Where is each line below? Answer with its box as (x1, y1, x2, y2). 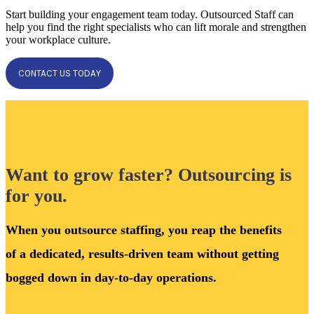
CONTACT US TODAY (18, 68, 101, 79)
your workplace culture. (6, 34, 111, 46)
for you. (6, 186, 67, 207)
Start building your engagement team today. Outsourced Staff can (6, 8, 294, 21)
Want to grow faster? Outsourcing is (6, 165, 292, 186)
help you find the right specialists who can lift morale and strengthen (6, 21, 306, 34)
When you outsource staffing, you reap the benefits (6, 223, 282, 238)
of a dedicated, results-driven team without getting (6, 247, 279, 261)
